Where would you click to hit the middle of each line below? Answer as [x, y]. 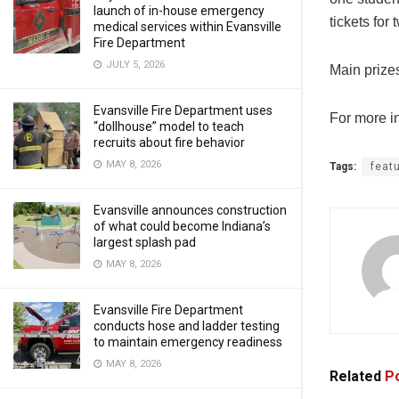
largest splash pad [145, 242]
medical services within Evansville [187, 27]
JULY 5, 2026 [134, 65]
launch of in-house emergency [179, 11]
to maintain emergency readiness [188, 342]
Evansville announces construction [190, 210]
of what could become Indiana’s [182, 226]
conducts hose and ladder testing [187, 326]
